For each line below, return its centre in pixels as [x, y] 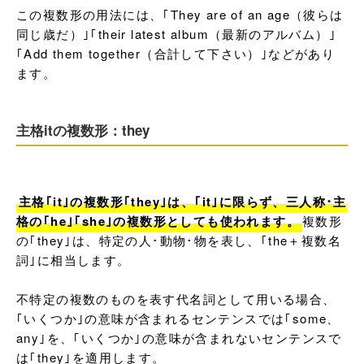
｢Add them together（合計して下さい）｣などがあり [176, 53]
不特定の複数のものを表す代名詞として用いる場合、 [176, 299]
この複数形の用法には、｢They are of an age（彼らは [180, 14]
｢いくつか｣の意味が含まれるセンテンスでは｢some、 [178, 318]
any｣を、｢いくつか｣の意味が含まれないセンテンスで [179, 338]
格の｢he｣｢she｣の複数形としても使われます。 [158, 221]
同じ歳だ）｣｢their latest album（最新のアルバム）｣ [176, 34]
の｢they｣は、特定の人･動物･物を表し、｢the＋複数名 [179, 240]
